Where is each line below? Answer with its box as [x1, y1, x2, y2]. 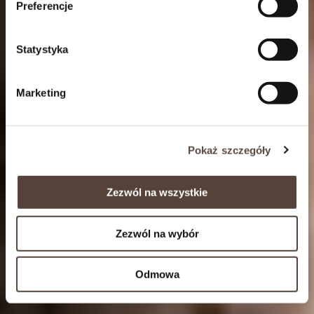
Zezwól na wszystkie [107, 186, 207, 198]
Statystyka [16, 43, 68, 55]
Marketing [16, 86, 66, 99]
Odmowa [135, 268, 179, 280]
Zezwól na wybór [115, 227, 199, 240]
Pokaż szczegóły [188, 144, 271, 156]
